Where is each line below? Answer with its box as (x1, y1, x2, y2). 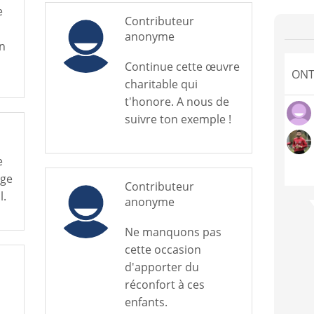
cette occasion (124, 242, 201, 257)
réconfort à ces (124, 277, 205, 292)
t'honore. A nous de (124, 94, 229, 109)
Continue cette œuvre (124, 59, 240, 74)
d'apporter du (124, 259, 199, 275)
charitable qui (124, 76, 198, 92)
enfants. (124, 294, 168, 310)
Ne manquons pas (124, 224, 221, 240)
